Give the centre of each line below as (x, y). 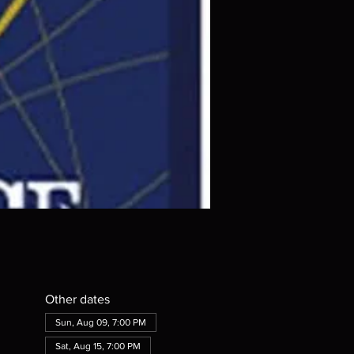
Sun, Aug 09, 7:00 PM (100, 323)
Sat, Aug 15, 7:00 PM (98, 346)
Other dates (77, 299)
